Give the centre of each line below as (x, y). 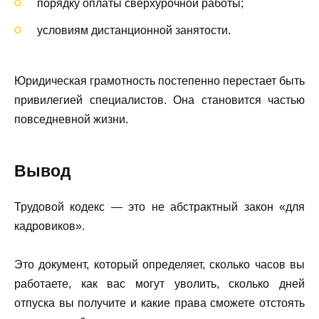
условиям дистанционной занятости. (134, 31)
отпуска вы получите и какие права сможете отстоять (159, 303)
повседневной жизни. (71, 119)
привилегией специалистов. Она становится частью (159, 100)
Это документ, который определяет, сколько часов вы (159, 264)
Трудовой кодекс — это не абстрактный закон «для (159, 206)
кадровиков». (49, 226)
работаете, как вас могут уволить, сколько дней (159, 283)
